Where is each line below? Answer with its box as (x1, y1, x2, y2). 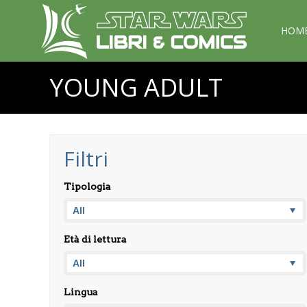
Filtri (64, 145, 108, 173)
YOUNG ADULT (49, 71, 223, 104)
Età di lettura (64, 234, 127, 245)
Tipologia (64, 181, 111, 192)
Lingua (64, 286, 98, 297)
